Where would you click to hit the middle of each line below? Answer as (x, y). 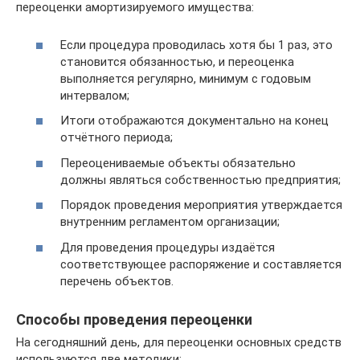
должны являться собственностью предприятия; (200, 180)
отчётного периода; (117, 137)
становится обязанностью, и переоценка (177, 61)
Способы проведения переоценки (134, 319)
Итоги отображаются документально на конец (194, 121)
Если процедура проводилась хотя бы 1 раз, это (196, 45)
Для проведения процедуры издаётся (168, 247)
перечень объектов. (117, 281)
